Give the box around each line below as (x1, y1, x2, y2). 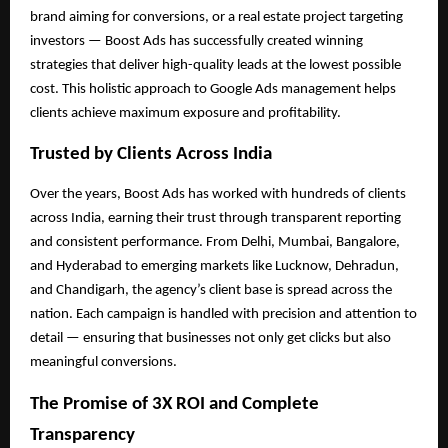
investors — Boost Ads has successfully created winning (30, 33, 363, 49)
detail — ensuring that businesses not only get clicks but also (30, 331, 391, 347)
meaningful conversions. (30, 355, 177, 371)
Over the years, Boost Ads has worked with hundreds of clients (30, 187, 406, 203)
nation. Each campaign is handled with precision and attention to (30, 307, 417, 323)
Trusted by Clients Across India (30, 145, 272, 164)
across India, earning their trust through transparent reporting (30, 211, 401, 227)
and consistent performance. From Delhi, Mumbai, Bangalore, (30, 235, 400, 251)
